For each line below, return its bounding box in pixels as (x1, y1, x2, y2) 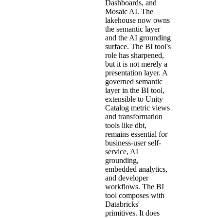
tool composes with (105, 191, 164, 200)
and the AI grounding (105, 33, 171, 42)
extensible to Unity (105, 94, 163, 103)
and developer (105, 173, 148, 182)
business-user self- (105, 138, 161, 147)
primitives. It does (105, 208, 160, 217)
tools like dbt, (105, 121, 146, 129)
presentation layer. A (105, 68, 167, 77)
